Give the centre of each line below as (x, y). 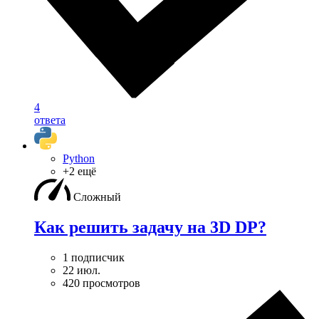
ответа (50, 120)
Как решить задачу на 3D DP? (150, 228)
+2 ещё (79, 172)
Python (79, 159)
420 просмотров (101, 283)
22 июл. (82, 271)
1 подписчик (94, 258)
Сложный (97, 197)
